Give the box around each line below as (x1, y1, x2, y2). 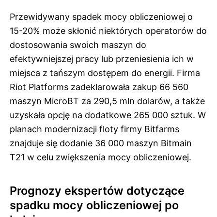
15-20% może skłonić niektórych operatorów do (10, 25, 207, 36)
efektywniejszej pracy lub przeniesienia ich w (10, 53, 194, 64)
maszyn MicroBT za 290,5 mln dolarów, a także (10, 95, 205, 106)
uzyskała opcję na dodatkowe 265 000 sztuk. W (10, 109, 206, 120)
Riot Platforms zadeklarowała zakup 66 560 (10, 81, 188, 92)
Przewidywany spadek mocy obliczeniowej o (10, 11, 193, 22)
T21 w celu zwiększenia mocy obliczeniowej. (10, 152, 191, 162)
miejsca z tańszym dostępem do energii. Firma (10, 67, 200, 78)
